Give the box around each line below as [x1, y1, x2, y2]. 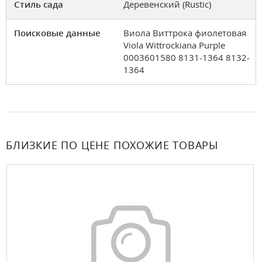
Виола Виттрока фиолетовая [123, 26, 246, 39]
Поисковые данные [14, 26, 101, 39]
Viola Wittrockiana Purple [123, 39, 225, 51]
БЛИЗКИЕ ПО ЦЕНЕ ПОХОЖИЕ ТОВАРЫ [6, 137, 218, 152]
